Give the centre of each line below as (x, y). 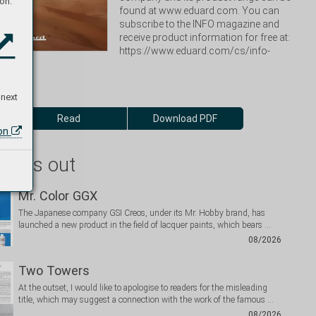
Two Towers (54, 271)
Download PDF (186, 119)
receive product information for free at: (205, 37)
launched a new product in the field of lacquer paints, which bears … (145, 225)
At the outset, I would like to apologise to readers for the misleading (143, 288)
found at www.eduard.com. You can (200, 11)
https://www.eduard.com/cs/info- (195, 51)
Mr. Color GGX (58, 196)
